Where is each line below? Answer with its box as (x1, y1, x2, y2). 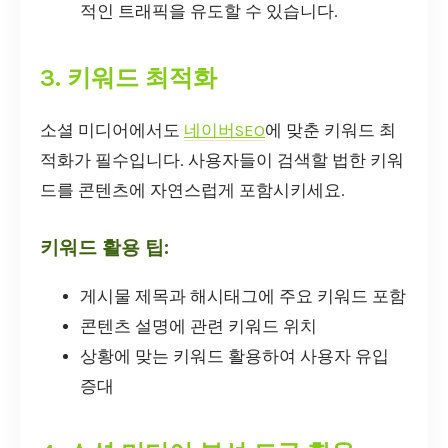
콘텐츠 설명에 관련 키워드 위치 (80, 317, 317, 337)
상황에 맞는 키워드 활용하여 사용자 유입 (80, 347, 389, 367)
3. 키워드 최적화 (40, 63, 217, 92)
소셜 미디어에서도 (40, 121, 184, 141)
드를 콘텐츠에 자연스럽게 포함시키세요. (40, 181, 345, 201)
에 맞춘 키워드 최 (265, 121, 396, 141)
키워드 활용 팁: (40, 236, 169, 260)
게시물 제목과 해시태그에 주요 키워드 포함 (80, 287, 406, 307)
